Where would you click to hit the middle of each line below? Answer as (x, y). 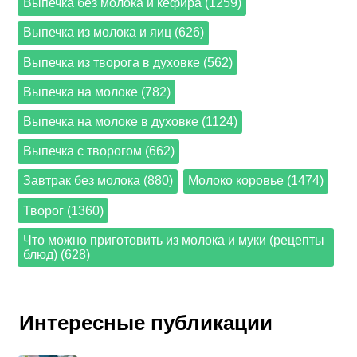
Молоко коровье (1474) (255, 181)
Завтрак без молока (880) (98, 181)
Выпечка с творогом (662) (98, 151)
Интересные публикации (145, 323)
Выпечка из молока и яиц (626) (113, 33)
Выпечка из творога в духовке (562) (127, 62)
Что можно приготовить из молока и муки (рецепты (173, 240)
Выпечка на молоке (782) (96, 92)
